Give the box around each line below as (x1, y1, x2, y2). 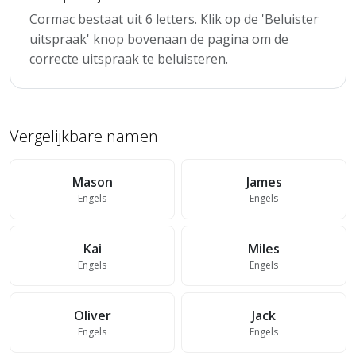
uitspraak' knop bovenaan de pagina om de (29, 30, 288, 48)
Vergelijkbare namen (10, 126, 158, 147)
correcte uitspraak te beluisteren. (29, 50, 228, 68)
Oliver (73, 307, 111, 324)
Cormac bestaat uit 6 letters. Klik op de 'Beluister (29, 10, 319, 28)
